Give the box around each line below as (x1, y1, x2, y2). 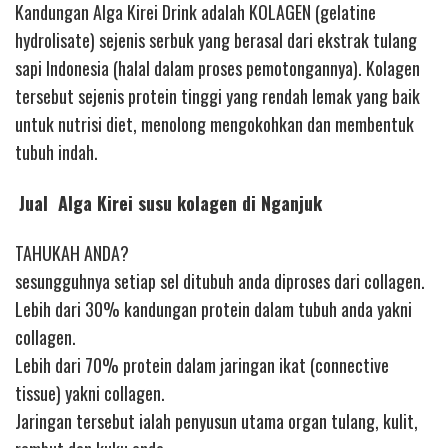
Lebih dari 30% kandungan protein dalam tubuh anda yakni (15, 296, 412, 323)
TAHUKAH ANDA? (15, 240, 129, 267)
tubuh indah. (15, 139, 98, 166)
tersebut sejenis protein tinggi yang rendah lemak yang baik (15, 83, 420, 110)
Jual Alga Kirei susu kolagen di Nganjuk (19, 189, 322, 216)
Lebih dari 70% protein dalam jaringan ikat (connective (15, 352, 389, 379)
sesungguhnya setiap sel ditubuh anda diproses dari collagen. (15, 268, 425, 295)
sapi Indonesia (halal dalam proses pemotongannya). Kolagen (15, 55, 420, 82)
